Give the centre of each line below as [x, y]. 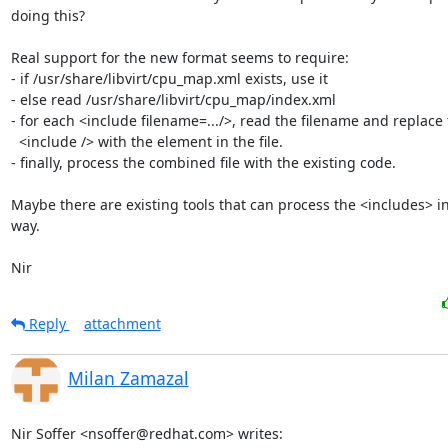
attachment [122, 323]
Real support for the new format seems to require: [179, 57]
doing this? [47, 15]
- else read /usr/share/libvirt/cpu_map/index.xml [173, 99]
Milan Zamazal [128, 377]
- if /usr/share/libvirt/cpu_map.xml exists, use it [169, 78]
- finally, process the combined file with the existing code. [203, 162]
